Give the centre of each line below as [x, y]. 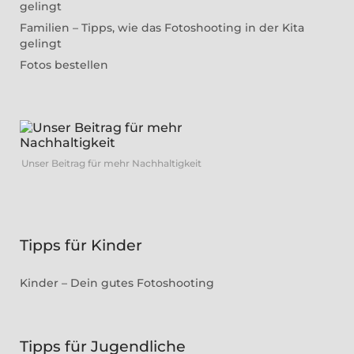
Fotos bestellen [64, 64]
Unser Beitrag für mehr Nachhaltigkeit [111, 163]
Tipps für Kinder [81, 245]
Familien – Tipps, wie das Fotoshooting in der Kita [162, 27]
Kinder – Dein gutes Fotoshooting [117, 282]
